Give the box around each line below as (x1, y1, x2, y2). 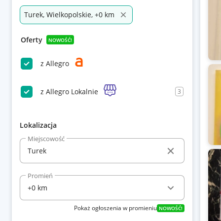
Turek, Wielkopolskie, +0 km (24, 10, 114, 19)
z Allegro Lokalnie (40, 86, 98, 96)
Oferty (21, 35, 42, 44)
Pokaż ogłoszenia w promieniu (74, 204, 157, 212)
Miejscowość (28, 134, 65, 143)
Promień (28, 171, 53, 180)
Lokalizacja (20, 120, 57, 130)
